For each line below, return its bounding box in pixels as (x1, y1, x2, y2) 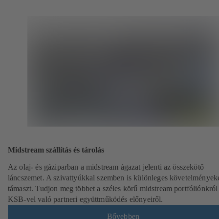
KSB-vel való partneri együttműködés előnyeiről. (8, 195, 163, 204)
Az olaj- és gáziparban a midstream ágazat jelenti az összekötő (8, 163, 204, 172)
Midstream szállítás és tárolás (8, 145, 104, 155)
